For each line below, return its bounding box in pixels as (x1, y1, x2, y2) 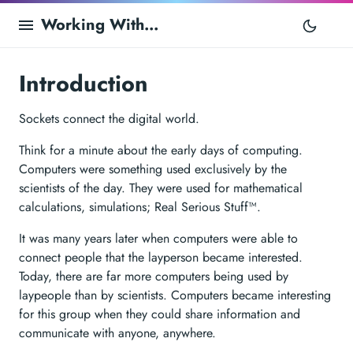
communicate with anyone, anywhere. (19, 324, 216, 342)
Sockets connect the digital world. (19, 110, 199, 128)
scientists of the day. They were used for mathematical (19, 179, 303, 197)
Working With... (41, 13, 158, 36)
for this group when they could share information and (19, 305, 300, 323)
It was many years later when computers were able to (19, 229, 298, 247)
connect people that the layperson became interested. (19, 248, 303, 266)
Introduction (19, 67, 148, 100)
